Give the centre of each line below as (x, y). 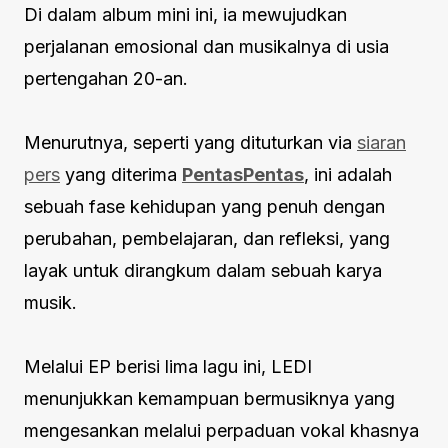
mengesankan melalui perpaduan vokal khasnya (221, 431)
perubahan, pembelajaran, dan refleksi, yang (207, 239)
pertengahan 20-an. (106, 79)
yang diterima (121, 175)
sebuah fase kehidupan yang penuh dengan (204, 207)
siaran (381, 143)
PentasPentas (243, 175)
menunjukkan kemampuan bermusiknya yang (209, 399)
